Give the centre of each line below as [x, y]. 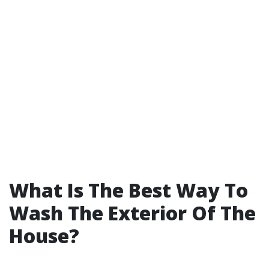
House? [44, 236]
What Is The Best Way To [128, 190]
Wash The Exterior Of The [132, 213]
